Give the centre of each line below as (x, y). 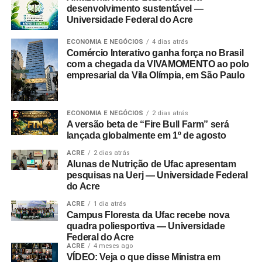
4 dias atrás (170, 42)
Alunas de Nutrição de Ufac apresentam (151, 164)
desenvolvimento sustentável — (135, 8)
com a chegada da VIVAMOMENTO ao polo (158, 64)
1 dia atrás (110, 204)
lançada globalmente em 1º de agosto (146, 135)
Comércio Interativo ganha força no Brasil (155, 53)
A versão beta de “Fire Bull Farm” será (148, 124)
